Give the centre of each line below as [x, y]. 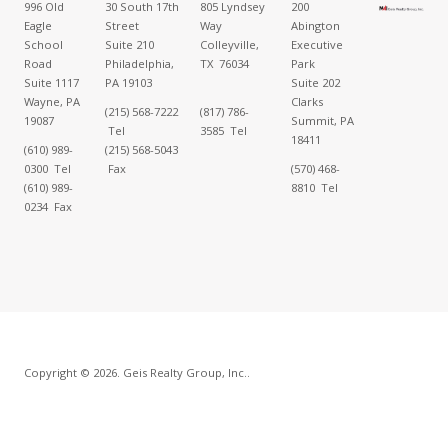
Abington [315, 25]
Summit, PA [322, 120]
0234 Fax [47, 206]
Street [121, 25]
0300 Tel [47, 168]
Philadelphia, [139, 63]
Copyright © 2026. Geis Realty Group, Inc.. [136, 372]
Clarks [306, 101]
